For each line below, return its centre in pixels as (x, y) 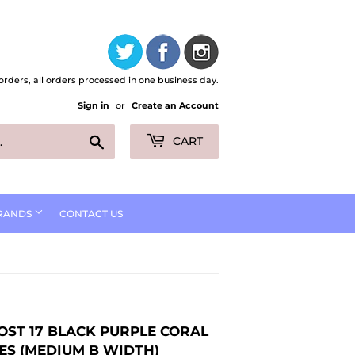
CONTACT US (91, 214)
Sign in (94, 105)
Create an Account (175, 105)
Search (122, 139)
